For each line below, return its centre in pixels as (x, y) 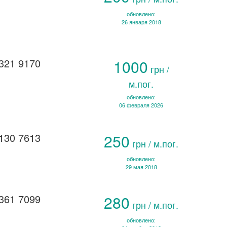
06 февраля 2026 (141, 105)
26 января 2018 (141, 22)
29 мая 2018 (141, 166)
